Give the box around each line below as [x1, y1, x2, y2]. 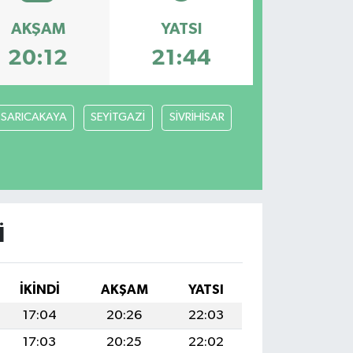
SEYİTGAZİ [91, 111, 146, 124]
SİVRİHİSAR [169, 111, 225, 124]
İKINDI [19, 283, 60, 297]
